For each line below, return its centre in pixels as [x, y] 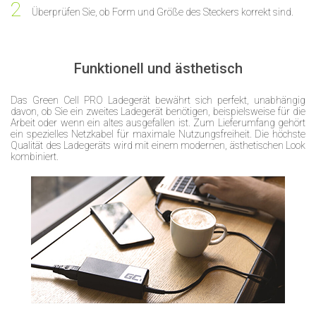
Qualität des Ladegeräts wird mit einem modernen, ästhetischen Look [158, 145]
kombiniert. [35, 156]
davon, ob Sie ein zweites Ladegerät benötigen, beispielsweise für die [158, 111]
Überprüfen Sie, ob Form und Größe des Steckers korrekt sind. [163, 12]
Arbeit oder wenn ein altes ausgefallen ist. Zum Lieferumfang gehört [158, 122]
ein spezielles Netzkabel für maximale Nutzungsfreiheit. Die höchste [158, 134]
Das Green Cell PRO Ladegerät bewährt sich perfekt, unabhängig [158, 100]
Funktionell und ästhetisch [158, 68]
